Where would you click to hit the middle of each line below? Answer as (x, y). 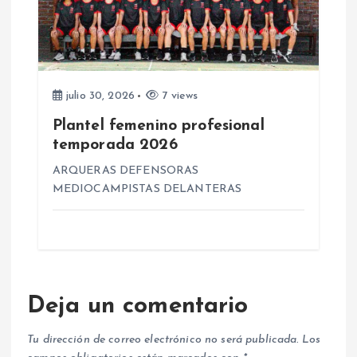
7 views (178, 96)
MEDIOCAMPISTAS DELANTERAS (147, 189)
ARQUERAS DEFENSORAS (126, 171)
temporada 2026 (115, 145)
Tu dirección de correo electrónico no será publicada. (163, 340)
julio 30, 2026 (98, 96)
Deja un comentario (138, 307)
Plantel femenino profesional (158, 126)
